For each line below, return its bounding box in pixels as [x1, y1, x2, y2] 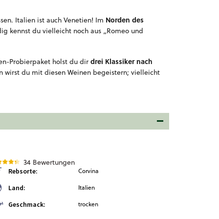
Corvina [78, 167, 99, 175]
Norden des [106, 15, 144, 24]
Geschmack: [8, 200, 45, 209]
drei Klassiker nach [90, 56, 153, 66]
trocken [78, 200, 98, 208]
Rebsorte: [8, 167, 38, 175]
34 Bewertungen [23, 157, 75, 167]
